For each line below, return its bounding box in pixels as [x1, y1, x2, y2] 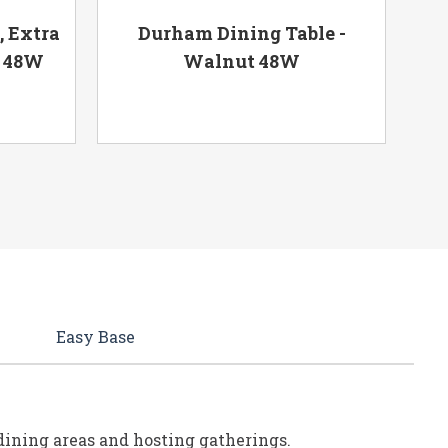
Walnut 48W [183, 49, 301, 74]
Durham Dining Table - [137, 21, 346, 46]
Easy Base [55, 325, 135, 347]
